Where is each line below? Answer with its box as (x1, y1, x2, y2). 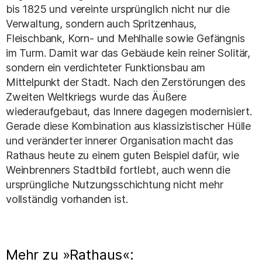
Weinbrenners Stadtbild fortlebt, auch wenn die (6, 163, 230, 176)
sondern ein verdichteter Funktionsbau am (6, 61, 205, 74)
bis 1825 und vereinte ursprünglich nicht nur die (6, 2, 230, 15)
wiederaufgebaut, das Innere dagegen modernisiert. (6, 105, 252, 118)
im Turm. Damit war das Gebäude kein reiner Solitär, (6, 46, 251, 59)
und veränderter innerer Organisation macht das (6, 134, 233, 147)
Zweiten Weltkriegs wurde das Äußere (6, 90, 187, 103)
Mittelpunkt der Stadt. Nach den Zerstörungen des (6, 75, 246, 88)
